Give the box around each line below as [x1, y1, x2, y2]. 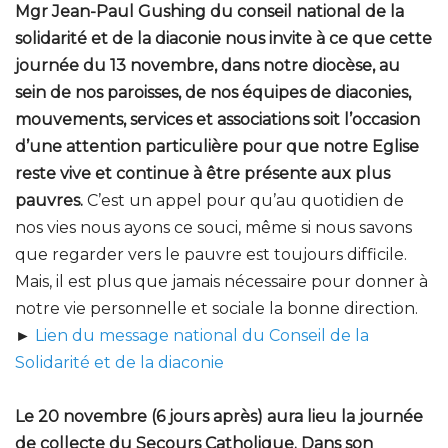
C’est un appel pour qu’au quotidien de [87, 191, 404, 211]
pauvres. [15, 191, 87, 211]
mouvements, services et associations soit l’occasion [15, 110, 420, 130]
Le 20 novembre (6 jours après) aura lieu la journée [15, 407, 423, 427]
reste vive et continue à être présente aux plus [15, 164, 390, 184]
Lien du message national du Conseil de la [35, 326, 369, 346]
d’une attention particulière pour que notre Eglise [15, 137, 419, 157]
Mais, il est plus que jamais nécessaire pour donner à [15, 272, 428, 292]
